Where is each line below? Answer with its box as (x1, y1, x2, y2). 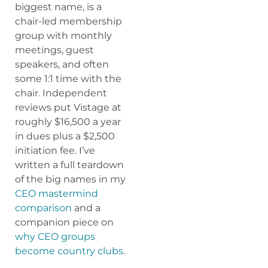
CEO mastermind (15, 187, 98, 199)
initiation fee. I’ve (15, 144, 95, 156)
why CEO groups (15, 230, 95, 242)
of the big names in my (15, 173, 126, 185)
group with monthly (15, 29, 112, 41)
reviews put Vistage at (15, 101, 121, 113)
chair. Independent (15, 87, 107, 99)
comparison (15, 202, 72, 214)
